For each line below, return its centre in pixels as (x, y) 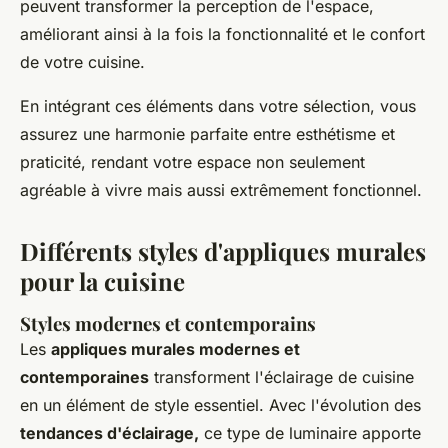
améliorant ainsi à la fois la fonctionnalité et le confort (222, 34)
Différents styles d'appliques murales (223, 251)
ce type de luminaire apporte (310, 433)
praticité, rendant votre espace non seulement (192, 162)
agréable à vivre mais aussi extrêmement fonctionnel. (221, 190)
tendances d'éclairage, (109, 433)
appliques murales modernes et (175, 349)
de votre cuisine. (82, 62)
